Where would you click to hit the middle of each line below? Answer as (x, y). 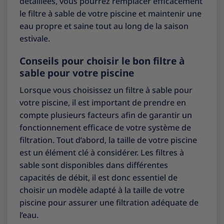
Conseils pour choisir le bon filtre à (102, 61)
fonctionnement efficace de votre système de (105, 127)
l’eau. (29, 215)
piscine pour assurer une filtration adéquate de (109, 202)
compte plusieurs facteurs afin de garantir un (106, 115)
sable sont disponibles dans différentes (94, 165)
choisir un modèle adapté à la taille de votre (102, 190)
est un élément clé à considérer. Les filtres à (102, 152)
